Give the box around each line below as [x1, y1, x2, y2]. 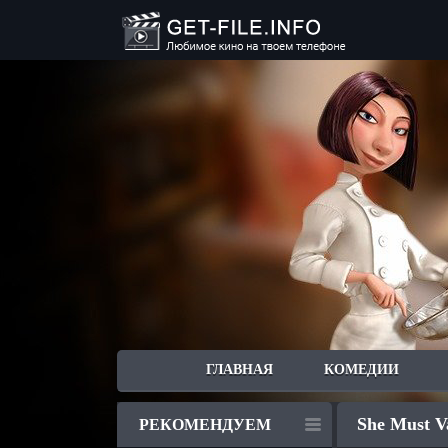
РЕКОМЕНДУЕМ [138, 416, 271, 433]
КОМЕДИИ [324, 362, 399, 377]
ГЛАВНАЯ [206, 362, 273, 377]
